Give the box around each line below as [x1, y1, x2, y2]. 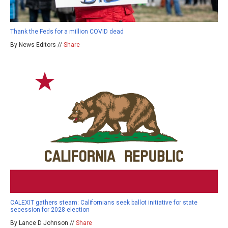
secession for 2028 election [10, 206, 90, 214]
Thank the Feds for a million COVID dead [10, 28, 124, 36]
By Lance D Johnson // [10, 219, 76, 227]
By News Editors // [10, 41, 64, 49]
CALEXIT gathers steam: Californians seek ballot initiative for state [10, 199, 197, 207]
